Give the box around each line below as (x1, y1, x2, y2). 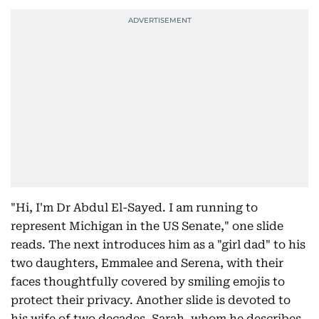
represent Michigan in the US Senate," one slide (11, 219, 283, 234)
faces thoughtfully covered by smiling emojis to (11, 275, 285, 289)
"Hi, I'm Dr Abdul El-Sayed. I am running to (11, 201, 258, 215)
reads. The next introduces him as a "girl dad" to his (11, 238, 305, 252)
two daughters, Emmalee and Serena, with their (11, 256, 283, 271)
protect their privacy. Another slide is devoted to (11, 293, 291, 308)
